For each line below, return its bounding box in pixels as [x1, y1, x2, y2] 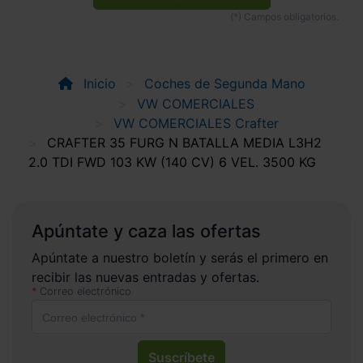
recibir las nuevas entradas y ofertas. [32, 268, 259, 285]
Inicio [79, 75, 116, 92]
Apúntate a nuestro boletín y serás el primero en [32, 249, 328, 266]
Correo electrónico [40, 284, 131, 297]
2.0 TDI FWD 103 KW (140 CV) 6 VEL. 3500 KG [28, 153, 316, 170]
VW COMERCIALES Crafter [113, 114, 279, 131]
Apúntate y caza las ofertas [32, 220, 261, 241]
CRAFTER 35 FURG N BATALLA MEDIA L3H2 [47, 134, 322, 151]
